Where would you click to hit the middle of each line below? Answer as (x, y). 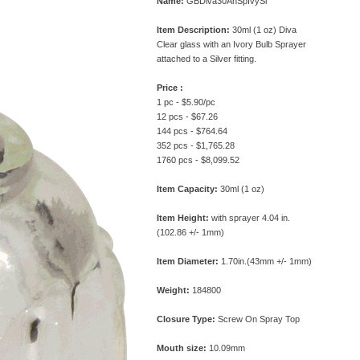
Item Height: (182, 218)
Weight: (173, 290)
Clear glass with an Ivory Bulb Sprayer (231, 44)
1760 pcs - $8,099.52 (198, 160)
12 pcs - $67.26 (187, 117)
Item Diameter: (187, 261)
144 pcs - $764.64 (192, 131)
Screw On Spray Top (257, 319)
